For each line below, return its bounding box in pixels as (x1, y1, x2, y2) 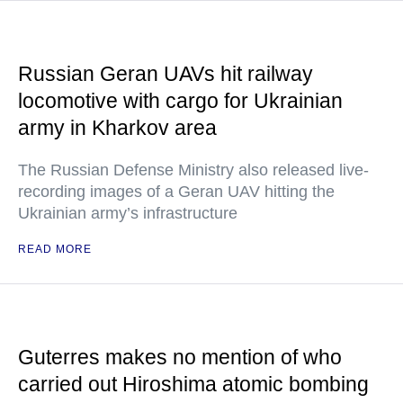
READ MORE (18, 243, 92, 255)
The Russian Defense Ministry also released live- (18, 161, 369, 179)
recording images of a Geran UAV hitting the (18, 183, 335, 201)
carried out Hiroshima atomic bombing (18, 372, 369, 396)
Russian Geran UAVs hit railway (18, 62, 313, 85)
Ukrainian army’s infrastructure (18, 204, 237, 222)
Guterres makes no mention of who (18, 345, 342, 369)
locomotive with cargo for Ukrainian (18, 89, 343, 112)
